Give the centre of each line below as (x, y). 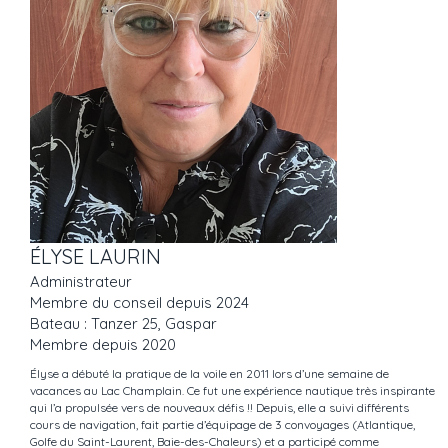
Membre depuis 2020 (103, 345)
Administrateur (81, 282)
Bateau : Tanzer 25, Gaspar (123, 324)
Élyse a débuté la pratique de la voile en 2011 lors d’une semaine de (209, 374)
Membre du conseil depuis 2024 (139, 303)
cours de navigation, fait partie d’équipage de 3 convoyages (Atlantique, (222, 425)
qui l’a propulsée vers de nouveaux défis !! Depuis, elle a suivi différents (219, 408)
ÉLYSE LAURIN (95, 257)
